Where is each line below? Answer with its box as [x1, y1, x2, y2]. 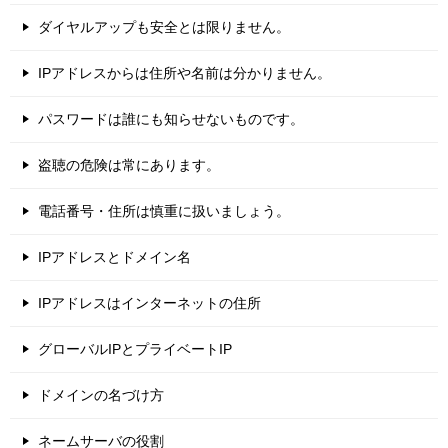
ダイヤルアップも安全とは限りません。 [38, 19, 290, 36]
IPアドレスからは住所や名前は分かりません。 [38, 65, 331, 82]
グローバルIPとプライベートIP [38, 341, 232, 358]
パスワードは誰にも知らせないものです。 [38, 111, 304, 128]
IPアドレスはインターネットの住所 [38, 295, 261, 312]
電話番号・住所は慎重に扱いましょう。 [38, 203, 290, 220]
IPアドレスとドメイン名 [38, 249, 191, 266]
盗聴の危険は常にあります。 [38, 157, 220, 174]
